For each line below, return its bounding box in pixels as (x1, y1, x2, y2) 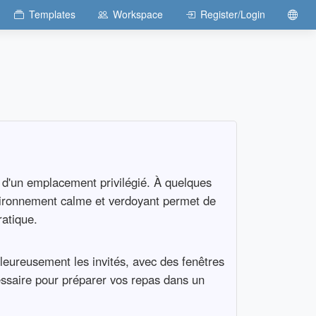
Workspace (112, 7, 163, 22)
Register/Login (200, 7, 265, 22)
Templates (28, 7, 75, 22)
